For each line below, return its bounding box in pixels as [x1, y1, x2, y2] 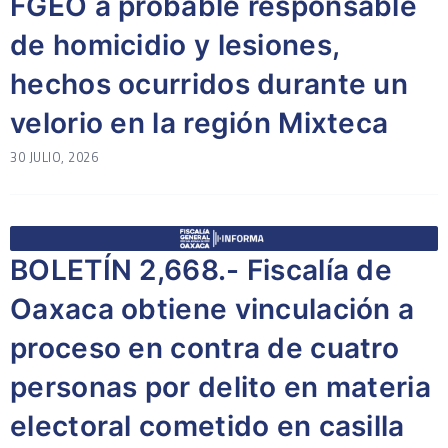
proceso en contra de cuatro [10, 331, 400, 365]
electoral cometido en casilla [10, 409, 405, 443]
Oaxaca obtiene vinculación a [10, 292, 415, 326]
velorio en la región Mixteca [10, 106, 389, 140]
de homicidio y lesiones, [10, 28, 340, 62]
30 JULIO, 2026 [10, 147, 98, 167]
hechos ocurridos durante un [10, 67, 409, 101]
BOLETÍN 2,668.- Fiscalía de [10, 253, 393, 287]
